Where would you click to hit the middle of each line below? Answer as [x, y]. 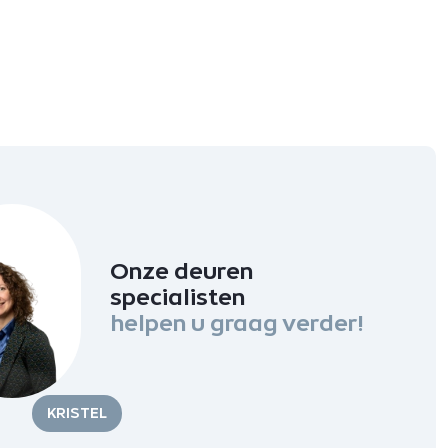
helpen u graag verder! [237, 322]
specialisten [177, 296]
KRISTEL [77, 412]
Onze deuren [181, 270]
